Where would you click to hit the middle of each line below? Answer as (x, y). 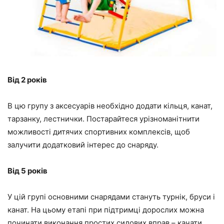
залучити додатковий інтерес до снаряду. (83, 145)
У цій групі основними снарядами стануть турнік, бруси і (111, 197)
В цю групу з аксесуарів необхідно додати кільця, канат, (110, 106)
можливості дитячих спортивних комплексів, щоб (99, 132)
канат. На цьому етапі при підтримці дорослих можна (106, 210)
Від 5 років (27, 171)
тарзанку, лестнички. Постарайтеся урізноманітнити (103, 119)
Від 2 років (27, 80)
